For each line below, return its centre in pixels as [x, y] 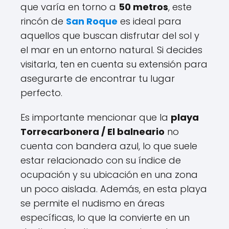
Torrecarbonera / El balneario [93, 132]
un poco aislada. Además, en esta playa [114, 189]
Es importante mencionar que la [96, 117]
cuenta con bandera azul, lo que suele [109, 146]
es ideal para [150, 21]
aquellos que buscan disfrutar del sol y [110, 36]
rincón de [43, 21]
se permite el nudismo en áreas [93, 203]
